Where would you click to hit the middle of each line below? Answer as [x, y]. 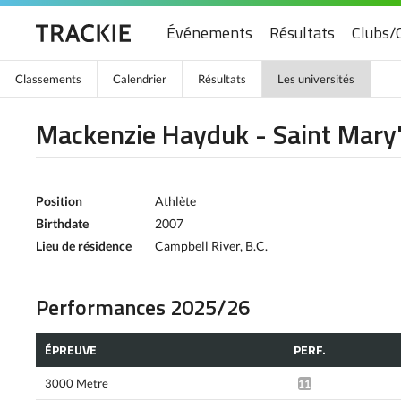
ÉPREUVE [71, 349]
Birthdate [62, 223]
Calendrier [140, 79]
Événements [209, 33]
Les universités [316, 79]
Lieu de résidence [84, 246]
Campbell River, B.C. [211, 246]
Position [59, 201]
